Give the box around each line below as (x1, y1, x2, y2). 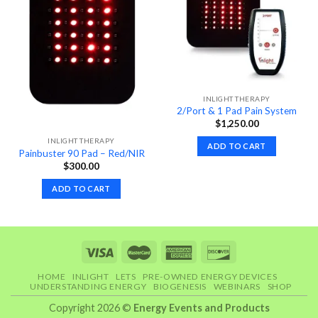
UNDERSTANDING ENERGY (29, 281, 147, 292)
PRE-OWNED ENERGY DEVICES (143, 271, 278, 283)
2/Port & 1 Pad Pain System (177, 105, 297, 117)
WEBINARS (213, 281, 261, 292)
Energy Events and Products (133, 302, 270, 314)
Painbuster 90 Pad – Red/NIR (18, 147, 145, 159)
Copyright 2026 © (48, 302, 133, 314)
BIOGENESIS (153, 281, 207, 292)
